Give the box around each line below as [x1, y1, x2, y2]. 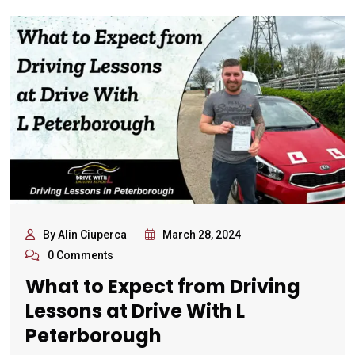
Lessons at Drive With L [25, 297, 245, 324]
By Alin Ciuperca [43, 227, 127, 241]
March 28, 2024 [162, 227, 241, 241]
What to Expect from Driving [25, 273, 300, 300]
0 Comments [48, 248, 113, 261]
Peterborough [25, 322, 162, 349]
